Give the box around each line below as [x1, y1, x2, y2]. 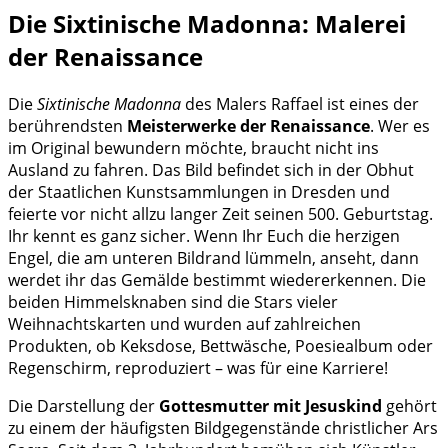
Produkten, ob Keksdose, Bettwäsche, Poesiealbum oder [8, 334, 433, 357]
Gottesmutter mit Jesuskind [159, 394, 382, 417]
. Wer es [370, 114, 430, 137]
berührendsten [8, 114, 127, 137]
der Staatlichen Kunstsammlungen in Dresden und [8, 180, 390, 203]
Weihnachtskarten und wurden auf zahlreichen [8, 312, 361, 335]
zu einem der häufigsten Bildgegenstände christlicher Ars [8, 416, 438, 439]
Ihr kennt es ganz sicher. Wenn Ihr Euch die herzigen [8, 224, 400, 247]
